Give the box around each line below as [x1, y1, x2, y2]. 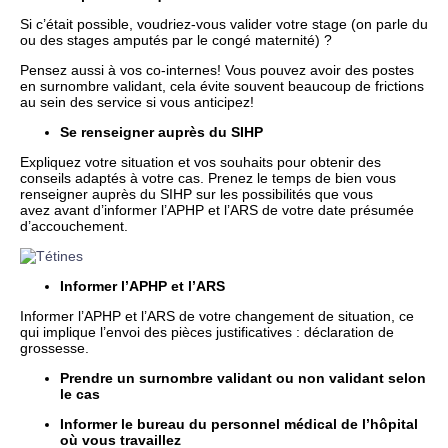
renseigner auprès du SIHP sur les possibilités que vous [20, 185, 373, 202]
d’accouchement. [20, 217, 128, 234]
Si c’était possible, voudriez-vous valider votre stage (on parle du [20, 15, 428, 32]
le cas [60, 385, 100, 402]
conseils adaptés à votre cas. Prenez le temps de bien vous [20, 169, 396, 186]
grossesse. [20, 339, 89, 356]
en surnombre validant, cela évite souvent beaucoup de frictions [20, 77, 424, 94]
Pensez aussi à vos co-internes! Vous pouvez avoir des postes [20, 61, 414, 78]
